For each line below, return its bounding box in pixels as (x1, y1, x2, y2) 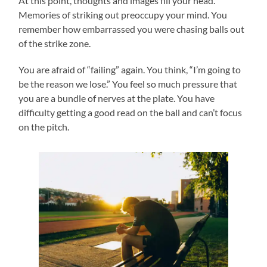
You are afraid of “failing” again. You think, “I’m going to (18, 63, 241, 75)
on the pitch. (18, 120, 70, 132)
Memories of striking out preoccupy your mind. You (18, 8, 228, 20)
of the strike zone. (18, 37, 93, 49)
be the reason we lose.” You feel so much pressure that (18, 77, 238, 89)
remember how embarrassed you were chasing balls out (18, 23, 245, 35)
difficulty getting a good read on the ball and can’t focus (18, 106, 243, 118)
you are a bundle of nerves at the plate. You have (18, 92, 215, 104)
